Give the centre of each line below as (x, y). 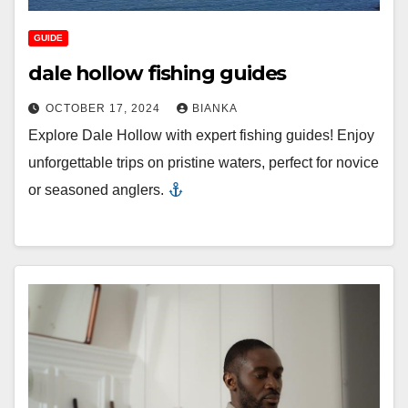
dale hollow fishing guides (158, 73)
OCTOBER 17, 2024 (105, 108)
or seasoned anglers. (98, 189)
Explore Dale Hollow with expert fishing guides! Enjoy (201, 135)
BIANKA (215, 108)
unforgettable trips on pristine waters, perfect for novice (204, 162)
